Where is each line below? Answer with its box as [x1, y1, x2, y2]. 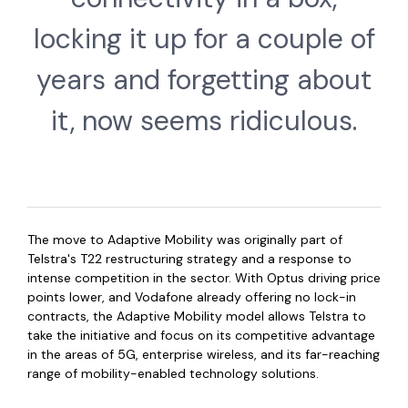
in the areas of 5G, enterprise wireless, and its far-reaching [27, 346, 380, 363]
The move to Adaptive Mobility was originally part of [27, 231, 342, 249]
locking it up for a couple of [33, 21, 375, 57]
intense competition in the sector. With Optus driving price [27, 270, 381, 287]
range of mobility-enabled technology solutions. [27, 365, 319, 382]
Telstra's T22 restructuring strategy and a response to [27, 250, 352, 268]
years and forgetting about [36, 62, 372, 98]
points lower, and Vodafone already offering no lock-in [27, 289, 356, 306]
